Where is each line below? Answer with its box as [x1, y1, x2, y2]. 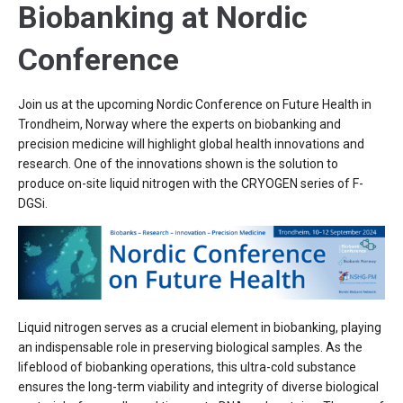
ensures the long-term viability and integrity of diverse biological [18, 380, 379, 395]
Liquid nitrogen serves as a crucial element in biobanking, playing [18, 320, 381, 336]
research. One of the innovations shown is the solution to [18, 157, 338, 171]
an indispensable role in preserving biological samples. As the [18, 340, 363, 355]
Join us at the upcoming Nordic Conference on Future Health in [18, 97, 372, 112]
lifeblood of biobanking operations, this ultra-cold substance [18, 360, 356, 375]
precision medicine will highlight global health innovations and [18, 137, 364, 151]
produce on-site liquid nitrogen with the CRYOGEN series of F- [18, 176, 363, 191]
